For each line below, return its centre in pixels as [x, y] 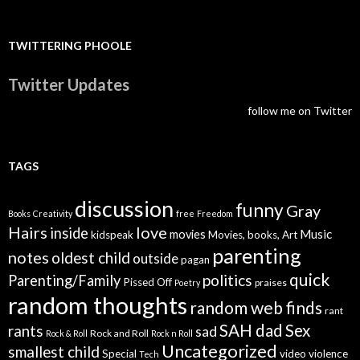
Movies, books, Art [253, 235]
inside [69, 233]
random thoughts [98, 305]
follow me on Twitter [300, 111]
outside [155, 259]
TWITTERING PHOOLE [70, 46]
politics [227, 280]
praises [271, 283]
